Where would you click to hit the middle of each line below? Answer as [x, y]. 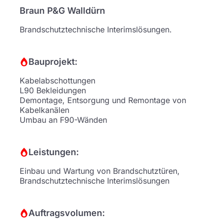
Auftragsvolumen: [67, 213]
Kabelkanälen [44, 110]
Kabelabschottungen [57, 81]
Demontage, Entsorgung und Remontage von [103, 100]
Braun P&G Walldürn [62, 11]
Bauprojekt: [53, 62]
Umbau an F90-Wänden [63, 120]
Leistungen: [54, 152]
